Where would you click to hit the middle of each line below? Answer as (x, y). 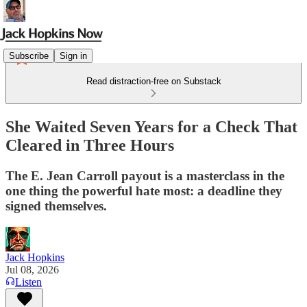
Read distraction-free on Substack (153, 81)
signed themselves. (56, 206)
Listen (28, 282)
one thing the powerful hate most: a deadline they (144, 191)
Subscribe (29, 56)
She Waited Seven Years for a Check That (151, 126)
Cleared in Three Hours (90, 145)
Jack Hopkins (35, 257)
